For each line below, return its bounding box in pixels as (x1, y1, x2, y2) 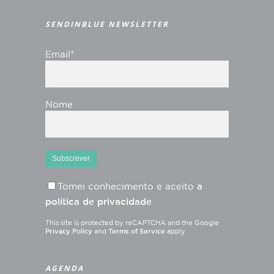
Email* (45, 50, 74, 59)
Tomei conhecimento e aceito (57, 182, 197, 191)
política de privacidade (45, 198, 152, 207)
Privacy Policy (45, 228, 92, 235)
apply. (165, 228, 187, 235)
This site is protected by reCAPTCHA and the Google (45, 220, 219, 226)
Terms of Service (108, 228, 165, 235)
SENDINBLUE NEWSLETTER (45, 19, 169, 29)
